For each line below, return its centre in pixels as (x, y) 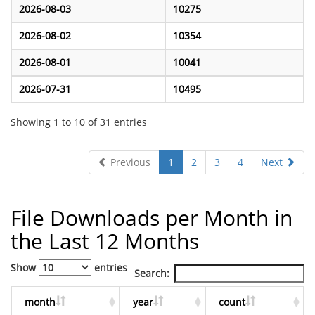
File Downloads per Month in (152, 218)
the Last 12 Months (105, 241)
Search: (152, 274)
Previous (129, 162)
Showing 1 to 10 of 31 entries (79, 122)
